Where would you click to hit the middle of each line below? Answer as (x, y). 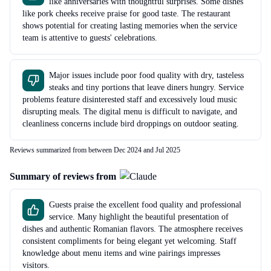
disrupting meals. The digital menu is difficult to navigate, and (130, 111)
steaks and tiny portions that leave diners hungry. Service (146, 87)
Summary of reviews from (63, 176)
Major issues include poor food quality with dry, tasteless (146, 75)
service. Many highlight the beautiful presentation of (139, 217)
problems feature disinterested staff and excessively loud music (130, 99)
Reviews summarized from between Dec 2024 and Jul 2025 (95, 150)
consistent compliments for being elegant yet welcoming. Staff (129, 241)
